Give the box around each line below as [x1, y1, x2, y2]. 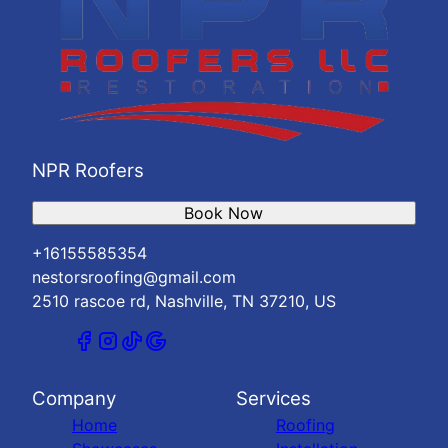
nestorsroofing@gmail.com [32, 267, 236, 288]
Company [32, 387, 116, 411]
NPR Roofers [32, 159, 144, 183]
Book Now [184, 203, 264, 224]
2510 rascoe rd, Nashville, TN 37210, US [32, 291, 336, 312]
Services [236, 387, 311, 411]
